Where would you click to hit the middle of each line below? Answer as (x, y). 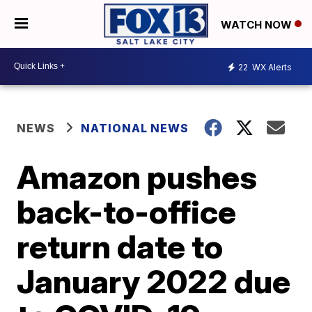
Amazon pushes (137, 177)
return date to (120, 246)
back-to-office (127, 211)
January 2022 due (154, 281)
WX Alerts (271, 68)
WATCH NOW (258, 24)
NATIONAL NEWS (135, 128)
